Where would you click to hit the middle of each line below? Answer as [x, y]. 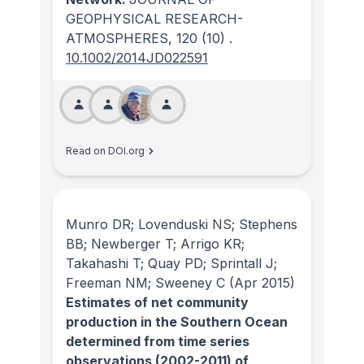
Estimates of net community [157, 303]
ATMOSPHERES [117, 39]
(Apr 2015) [260, 283]
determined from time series [158, 342]
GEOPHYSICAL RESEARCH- [154, 19]
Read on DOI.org [105, 151]
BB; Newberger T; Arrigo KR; [155, 244]
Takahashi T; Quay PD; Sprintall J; [171, 264]
